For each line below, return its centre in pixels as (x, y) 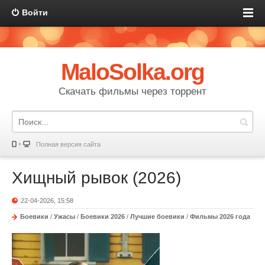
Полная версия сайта (68, 144)
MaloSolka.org (132, 72)
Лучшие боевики (157, 216)
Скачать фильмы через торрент (132, 91)
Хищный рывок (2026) (96, 178)
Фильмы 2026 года (220, 216)
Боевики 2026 (103, 216)
